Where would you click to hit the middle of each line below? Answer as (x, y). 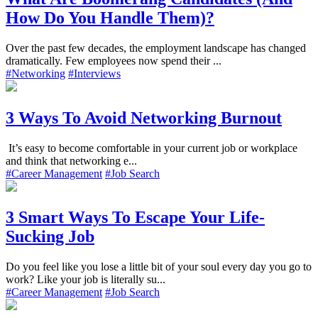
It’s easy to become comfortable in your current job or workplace (152, 148)
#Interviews (94, 73)
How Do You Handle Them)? (110, 17)
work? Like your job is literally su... (86, 280)
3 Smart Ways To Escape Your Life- (135, 218)
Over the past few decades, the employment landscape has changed (156, 48)
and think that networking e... (71, 160)
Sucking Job (50, 237)
